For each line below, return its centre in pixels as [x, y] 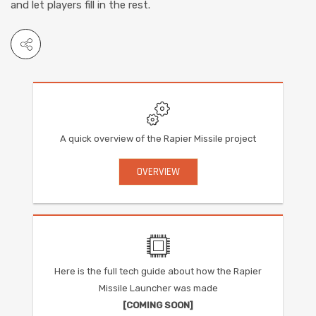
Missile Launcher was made [158, 288]
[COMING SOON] [158, 305]
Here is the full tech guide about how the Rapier [158, 271]
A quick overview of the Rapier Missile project [158, 138]
